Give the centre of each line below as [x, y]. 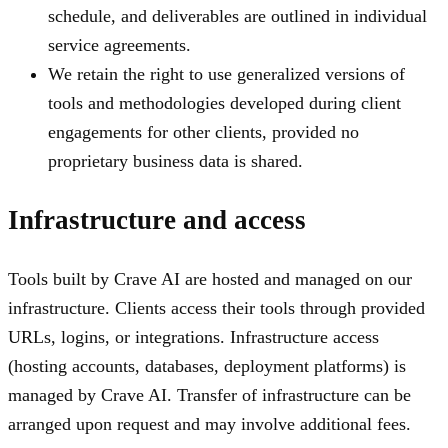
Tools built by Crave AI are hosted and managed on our [210, 278]
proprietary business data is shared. [175, 161]
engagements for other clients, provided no [203, 132]
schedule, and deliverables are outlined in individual [237, 16]
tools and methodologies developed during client [224, 103]
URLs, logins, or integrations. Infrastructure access [193, 336]
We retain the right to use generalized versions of [226, 74]
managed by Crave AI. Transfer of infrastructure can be [209, 394]
